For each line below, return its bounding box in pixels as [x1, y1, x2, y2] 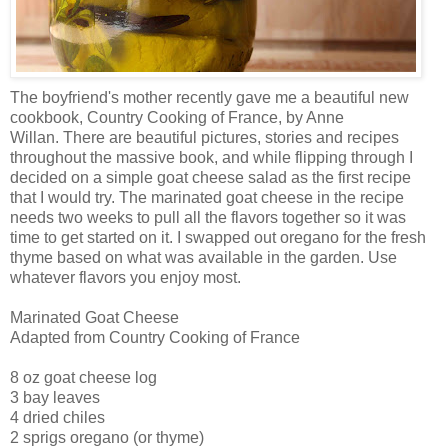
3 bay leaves [10, 388, 100, 406]
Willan [10, 128, 55, 146]
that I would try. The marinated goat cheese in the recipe [10, 188, 404, 206]
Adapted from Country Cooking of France [10, 328, 300, 346]
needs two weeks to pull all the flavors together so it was [10, 208, 406, 226]
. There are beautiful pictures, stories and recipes [55, 128, 399, 146]
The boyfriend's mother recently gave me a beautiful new [10, 88, 409, 106]
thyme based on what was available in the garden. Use [10, 248, 397, 266]
